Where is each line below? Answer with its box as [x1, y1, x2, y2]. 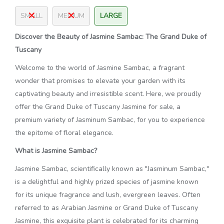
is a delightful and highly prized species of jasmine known [15, 177, 198, 186]
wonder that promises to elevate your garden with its [15, 76, 185, 85]
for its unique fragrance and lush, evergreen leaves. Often [15, 190, 200, 199]
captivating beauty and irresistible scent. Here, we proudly [15, 89, 201, 98]
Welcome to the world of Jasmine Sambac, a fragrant [15, 63, 184, 72]
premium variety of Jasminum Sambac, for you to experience [15, 115, 205, 124]
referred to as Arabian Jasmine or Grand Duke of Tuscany [15, 203, 198, 212]
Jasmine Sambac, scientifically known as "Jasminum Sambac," [15, 164, 209, 173]
